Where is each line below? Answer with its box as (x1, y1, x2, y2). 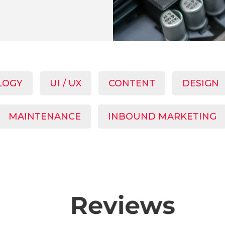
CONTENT (108, 77, 155, 89)
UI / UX (49, 77, 81, 89)
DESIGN (182, 77, 219, 89)
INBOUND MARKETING (108, 110, 216, 122)
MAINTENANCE (9, 110, 81, 122)
